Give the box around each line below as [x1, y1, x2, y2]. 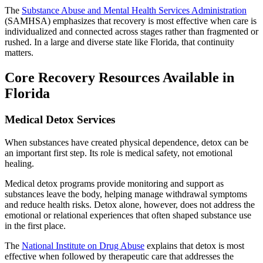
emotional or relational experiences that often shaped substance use [5, 210, 251, 220]
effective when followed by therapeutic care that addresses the [5, 251, 234, 261]
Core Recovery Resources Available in [5, 70, 234, 86]
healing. [5, 158, 34, 168]
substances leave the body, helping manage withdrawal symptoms [5, 188, 247, 199]
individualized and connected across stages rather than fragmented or [5, 26, 258, 37]
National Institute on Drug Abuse [22, 240, 144, 251]
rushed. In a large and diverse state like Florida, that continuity [5, 37, 234, 48]
